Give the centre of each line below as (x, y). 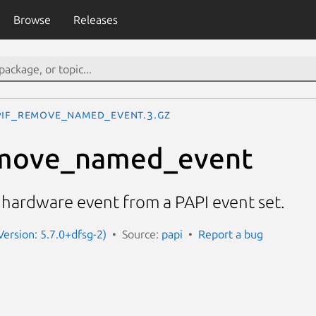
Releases (95, 20)
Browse (32, 20)
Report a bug (231, 234)
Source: (142, 234)
